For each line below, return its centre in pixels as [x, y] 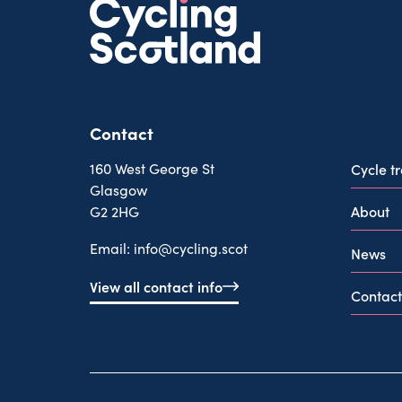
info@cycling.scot [191, 248]
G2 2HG [114, 211]
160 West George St [152, 168]
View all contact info [156, 286]
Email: [112, 248]
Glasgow [118, 189]
